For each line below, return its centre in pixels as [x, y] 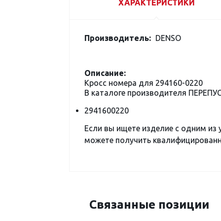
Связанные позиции [149, 204]
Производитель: [118, 38]
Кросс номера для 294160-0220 [144, 83]
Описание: [105, 73]
